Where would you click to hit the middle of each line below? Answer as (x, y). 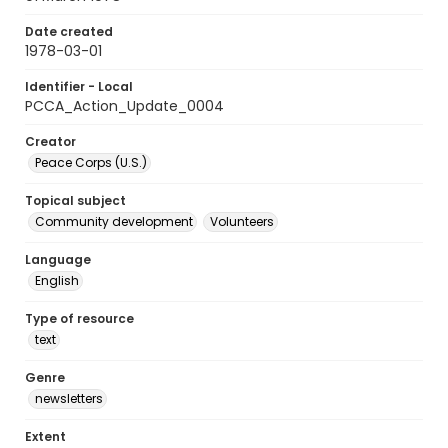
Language (58, 259)
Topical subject (75, 200)
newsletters (69, 398)
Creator (50, 141)
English (57, 280)
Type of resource (79, 318)
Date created (69, 31)
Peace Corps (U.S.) (91, 162)
